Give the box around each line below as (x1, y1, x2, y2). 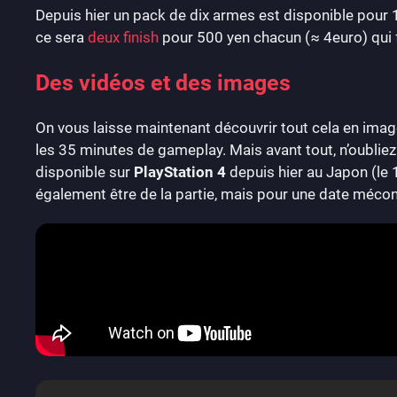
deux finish (88, 27, 159, 46)
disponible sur (35, 162, 134, 181)
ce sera (35, 27, 88, 46)
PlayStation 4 (134, 162, 226, 181)
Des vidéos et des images (35, 69, 291, 96)
